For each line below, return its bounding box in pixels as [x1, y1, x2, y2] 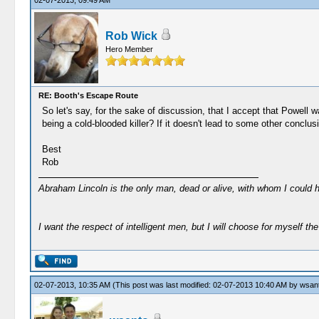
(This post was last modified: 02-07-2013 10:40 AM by [112, 281, 300, 289]
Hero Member [105, 45, 153, 53]
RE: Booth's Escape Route [38, 91, 138, 100]
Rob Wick [105, 30, 157, 42]
